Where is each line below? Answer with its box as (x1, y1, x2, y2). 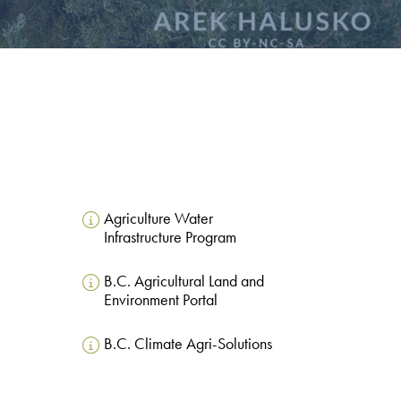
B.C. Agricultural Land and (103, 271, 264, 292)
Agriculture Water (103, 209, 213, 229)
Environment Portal (103, 290, 218, 311)
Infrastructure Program (103, 227, 236, 248)
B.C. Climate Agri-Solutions (103, 334, 272, 354)
